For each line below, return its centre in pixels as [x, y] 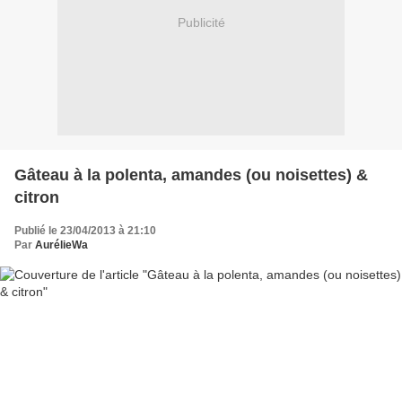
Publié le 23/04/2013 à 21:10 [85, 230]
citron [37, 197]
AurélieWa [61, 245]
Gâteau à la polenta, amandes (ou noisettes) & [191, 175]
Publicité [201, 23]
